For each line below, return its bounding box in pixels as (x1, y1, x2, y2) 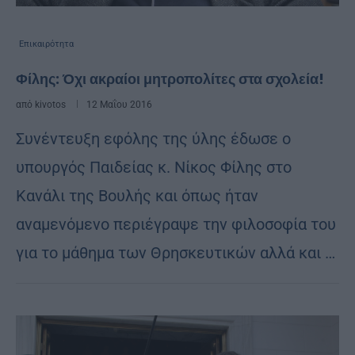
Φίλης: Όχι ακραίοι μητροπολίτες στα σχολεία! (16, 68, 324, 89)
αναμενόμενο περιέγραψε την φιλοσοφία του (16, 214, 336, 234)
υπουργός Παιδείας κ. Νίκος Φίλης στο (16, 157, 292, 177)
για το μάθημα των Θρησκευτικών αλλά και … (16, 242, 335, 262)
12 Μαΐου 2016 (86, 98, 152, 110)
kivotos (35, 98, 66, 110)
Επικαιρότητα (19, 38, 74, 49)
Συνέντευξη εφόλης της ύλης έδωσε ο (16, 128, 291, 148)
